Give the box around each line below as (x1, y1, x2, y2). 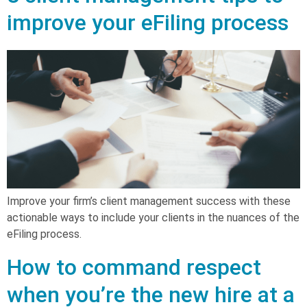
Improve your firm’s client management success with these (7, 194, 291, 208)
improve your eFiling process (7, 9, 288, 36)
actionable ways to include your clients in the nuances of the (7, 210, 299, 224)
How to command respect (7, 254, 261, 280)
